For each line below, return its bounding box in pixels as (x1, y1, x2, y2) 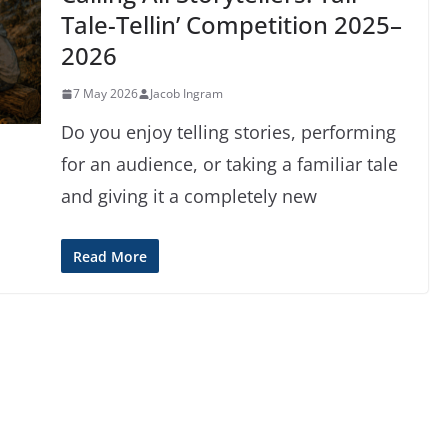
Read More (73, 247, 148, 266)
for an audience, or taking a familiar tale (61, 152, 399, 176)
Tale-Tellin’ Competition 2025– (61, 8, 403, 41)
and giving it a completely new (61, 184, 318, 208)
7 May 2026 (73, 85, 139, 102)
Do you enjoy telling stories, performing (61, 120, 397, 144)
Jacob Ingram (150, 85, 224, 102)
